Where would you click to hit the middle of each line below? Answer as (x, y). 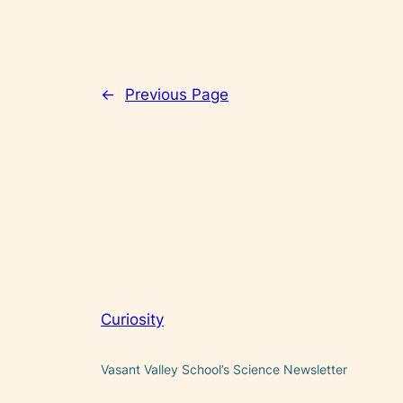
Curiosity (132, 320)
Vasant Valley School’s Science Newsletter (224, 369)
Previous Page (177, 94)
